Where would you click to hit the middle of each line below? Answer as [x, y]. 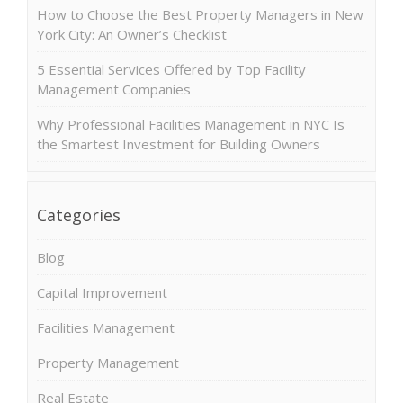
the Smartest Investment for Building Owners [179, 143]
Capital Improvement [102, 292]
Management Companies [114, 89]
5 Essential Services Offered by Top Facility [171, 69]
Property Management [108, 362]
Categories [79, 215]
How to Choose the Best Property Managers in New [200, 14]
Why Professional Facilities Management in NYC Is [191, 124]
